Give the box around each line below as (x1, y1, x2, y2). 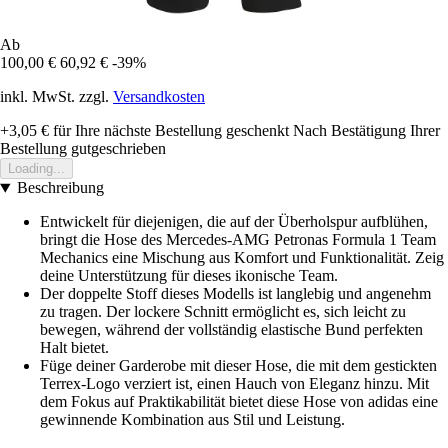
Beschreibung (16, 179, 104, 197)
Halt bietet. (40, 339, 109, 357)
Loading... (8, 161, 65, 177)
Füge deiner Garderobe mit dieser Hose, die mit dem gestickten (40, 357, 437, 375)
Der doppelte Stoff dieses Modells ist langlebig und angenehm (40, 285, 431, 303)
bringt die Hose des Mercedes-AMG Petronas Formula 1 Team (40, 231, 436, 249)
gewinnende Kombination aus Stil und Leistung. (40, 411, 345, 429)
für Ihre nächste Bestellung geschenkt (49, 122, 289, 140)
